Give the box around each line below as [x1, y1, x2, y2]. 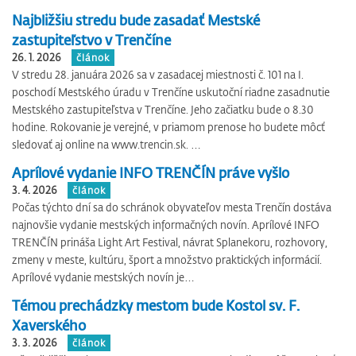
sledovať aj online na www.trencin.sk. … [12, 137, 201, 151]
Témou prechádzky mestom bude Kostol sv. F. [12, 296, 300, 314]
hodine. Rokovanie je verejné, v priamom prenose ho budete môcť [12, 120, 325, 133]
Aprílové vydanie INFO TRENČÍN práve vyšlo [12, 164, 289, 181]
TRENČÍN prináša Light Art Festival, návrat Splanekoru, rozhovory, [12, 235, 327, 249]
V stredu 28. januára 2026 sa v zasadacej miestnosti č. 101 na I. [12, 68, 304, 81]
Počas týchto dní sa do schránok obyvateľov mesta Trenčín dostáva [12, 200, 331, 214]
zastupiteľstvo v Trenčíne [12, 31, 171, 48]
